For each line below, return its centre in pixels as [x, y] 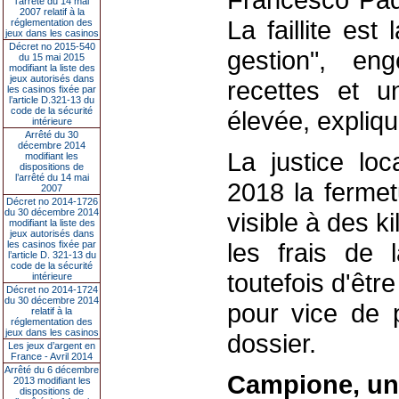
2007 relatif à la [52, 12]
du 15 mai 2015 [52, 57]
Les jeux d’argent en [52, 346]
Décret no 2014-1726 [52, 201]
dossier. [271, 343]
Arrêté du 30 [52, 134]
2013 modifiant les [52, 380]
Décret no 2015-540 [52, 46]
